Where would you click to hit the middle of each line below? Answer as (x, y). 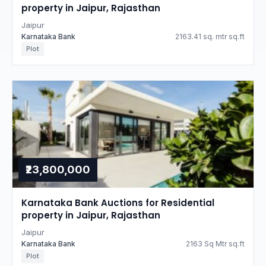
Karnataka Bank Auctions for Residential (118, 203)
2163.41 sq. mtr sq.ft (210, 37)
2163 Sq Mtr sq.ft (215, 244)
